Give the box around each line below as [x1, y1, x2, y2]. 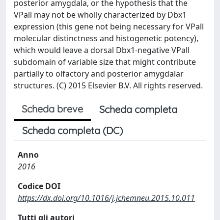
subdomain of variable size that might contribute [14, 56, 196, 67]
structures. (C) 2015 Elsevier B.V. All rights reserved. [14, 80, 203, 91]
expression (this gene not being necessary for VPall [14, 21, 204, 32]
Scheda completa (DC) [22, 124, 123, 137]
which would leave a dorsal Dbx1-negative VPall [14, 45, 190, 55]
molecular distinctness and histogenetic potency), [14, 33, 198, 44]
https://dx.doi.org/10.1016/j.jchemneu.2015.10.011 [18, 192, 195, 203]
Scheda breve [22, 103, 83, 115]
